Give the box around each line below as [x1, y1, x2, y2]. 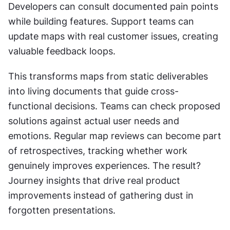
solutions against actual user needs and [8, 116, 179, 127]
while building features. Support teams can [8, 16, 194, 27]
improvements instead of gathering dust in [8, 190, 194, 201]
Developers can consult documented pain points [8, 1, 218, 12]
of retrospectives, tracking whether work [8, 145, 187, 157]
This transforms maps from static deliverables [8, 71, 208, 82]
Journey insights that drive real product [8, 175, 180, 186]
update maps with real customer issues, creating [8, 31, 218, 42]
